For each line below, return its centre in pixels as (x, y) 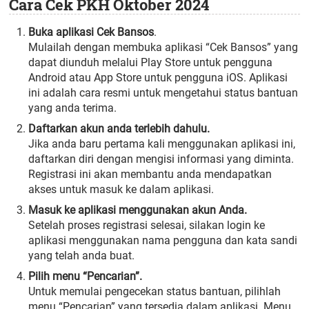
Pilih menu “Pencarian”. (86, 276)
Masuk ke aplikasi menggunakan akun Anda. (138, 210)
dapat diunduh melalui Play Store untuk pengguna (151, 62)
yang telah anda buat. (82, 255)
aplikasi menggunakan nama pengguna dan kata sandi (163, 240)
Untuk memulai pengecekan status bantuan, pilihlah (155, 291)
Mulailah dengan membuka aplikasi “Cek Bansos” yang (163, 47)
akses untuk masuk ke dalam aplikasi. (121, 189)
